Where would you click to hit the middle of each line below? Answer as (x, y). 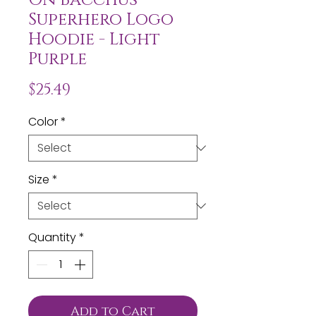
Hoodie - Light (94, 37)
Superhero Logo (101, 18)
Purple (57, 57)
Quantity (52, 237)
